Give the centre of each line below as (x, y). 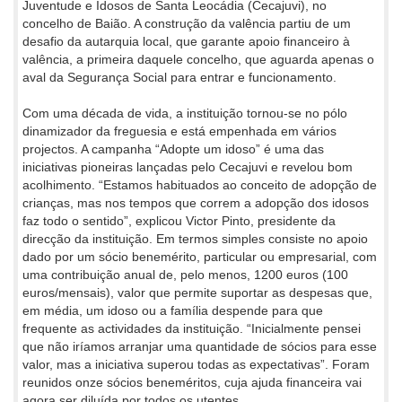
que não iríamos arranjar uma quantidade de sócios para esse (200, 346)
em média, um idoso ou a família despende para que (173, 310)
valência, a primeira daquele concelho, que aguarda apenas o (198, 59)
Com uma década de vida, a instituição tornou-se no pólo (185, 113)
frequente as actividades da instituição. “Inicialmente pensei (192, 328)
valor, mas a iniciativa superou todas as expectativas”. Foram (196, 364)
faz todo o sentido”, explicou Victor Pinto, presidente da (179, 220)
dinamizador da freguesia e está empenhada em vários (179, 131)
